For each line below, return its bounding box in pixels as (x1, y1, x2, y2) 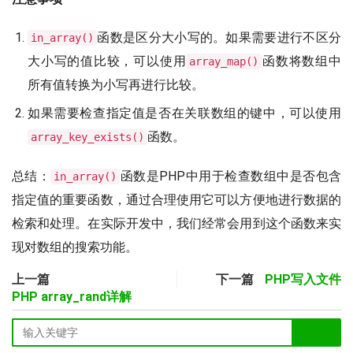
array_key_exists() (31, 131, 144, 144)
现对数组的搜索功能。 (12, 240, 138, 255)
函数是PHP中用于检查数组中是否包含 (120, 169, 342, 184)
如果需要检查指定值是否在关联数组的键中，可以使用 (28, 106, 341, 121)
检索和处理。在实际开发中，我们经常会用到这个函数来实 (12, 216, 341, 232)
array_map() (189, 55, 259, 69)
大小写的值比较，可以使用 (28, 54, 187, 69)
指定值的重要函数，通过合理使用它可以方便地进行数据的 (12, 192, 341, 208)
